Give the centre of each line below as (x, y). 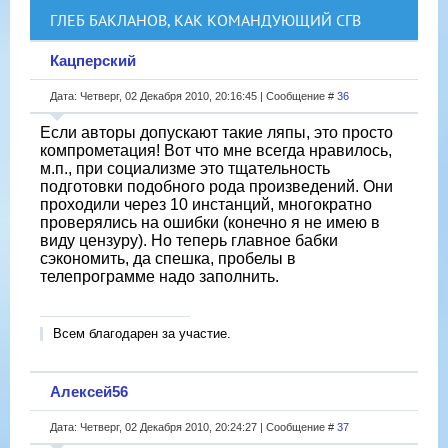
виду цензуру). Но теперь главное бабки (189, 240)
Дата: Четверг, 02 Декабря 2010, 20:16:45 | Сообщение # (193, 95)
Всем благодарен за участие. (142, 333)
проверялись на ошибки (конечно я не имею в (210, 222)
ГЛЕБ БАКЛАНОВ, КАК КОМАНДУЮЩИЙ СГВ (205, 19)
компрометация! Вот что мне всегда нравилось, (216, 150)
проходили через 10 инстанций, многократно (206, 204)
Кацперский (93, 60)
